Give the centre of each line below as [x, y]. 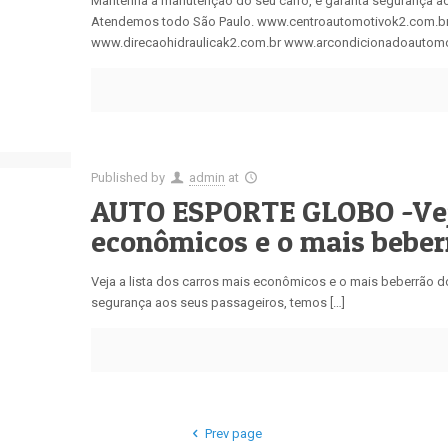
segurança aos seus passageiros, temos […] [218, 303]
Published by [130, 178]
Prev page [233, 434]
